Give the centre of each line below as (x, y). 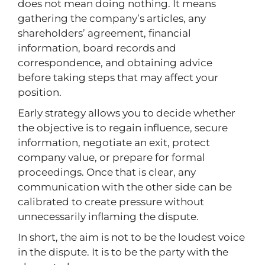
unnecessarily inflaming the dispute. (108, 216)
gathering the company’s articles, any (112, 18)
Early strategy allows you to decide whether (127, 113)
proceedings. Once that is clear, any (107, 172)
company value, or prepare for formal (112, 157)
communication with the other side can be (125, 187)
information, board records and (97, 48)
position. (40, 92)
